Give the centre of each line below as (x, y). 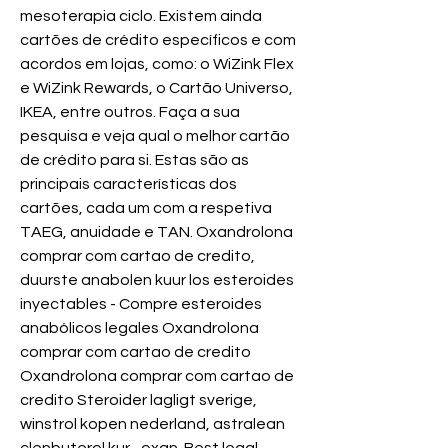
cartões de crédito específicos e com (158, 40)
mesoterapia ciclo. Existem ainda (141, 16)
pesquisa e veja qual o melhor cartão (155, 136)
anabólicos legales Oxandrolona (139, 328)
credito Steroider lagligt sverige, (138, 400)
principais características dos (128, 184)
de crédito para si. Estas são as (134, 160)
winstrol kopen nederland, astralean (152, 424)
